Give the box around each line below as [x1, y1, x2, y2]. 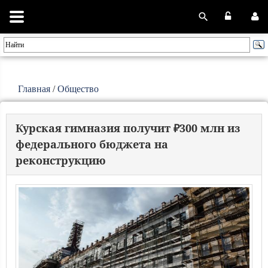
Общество [57, 84, 99, 94]
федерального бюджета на [16, 137, 168, 151]
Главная [18, 84, 50, 94]
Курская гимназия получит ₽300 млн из [16, 121, 240, 135]
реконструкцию [16, 153, 106, 167]
